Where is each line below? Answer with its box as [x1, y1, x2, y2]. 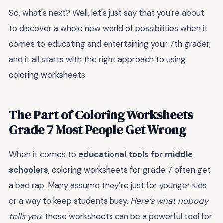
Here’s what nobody [130, 195, 208, 206]
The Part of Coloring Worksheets [9, 106, 193, 123]
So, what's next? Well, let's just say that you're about [9, 7, 204, 18]
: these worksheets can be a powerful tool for [41, 210, 212, 222]
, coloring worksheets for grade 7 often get [48, 164, 211, 175]
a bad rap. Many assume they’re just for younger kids [9, 179, 207, 191]
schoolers [9, 164, 48, 175]
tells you [9, 210, 41, 222]
